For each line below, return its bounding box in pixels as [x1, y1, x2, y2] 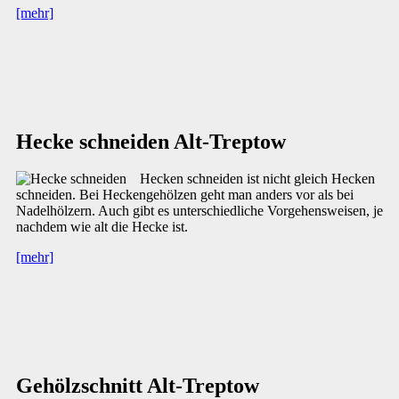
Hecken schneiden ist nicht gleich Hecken [140, 171, 375, 187]
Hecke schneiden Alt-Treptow [16, 129, 286, 153]
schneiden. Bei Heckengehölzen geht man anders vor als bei [16, 187, 354, 203]
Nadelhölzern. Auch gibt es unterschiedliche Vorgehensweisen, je [16, 203, 383, 219]
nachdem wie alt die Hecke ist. [16, 219, 188, 235]
